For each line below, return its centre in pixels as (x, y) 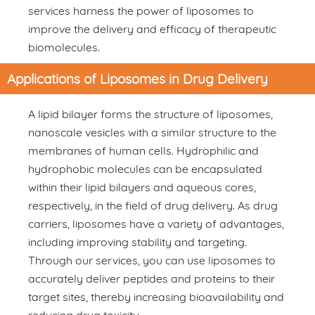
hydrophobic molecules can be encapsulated (145, 168)
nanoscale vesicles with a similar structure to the (152, 132)
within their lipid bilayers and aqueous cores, (142, 187)
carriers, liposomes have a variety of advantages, (156, 223)
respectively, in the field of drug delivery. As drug (153, 205)
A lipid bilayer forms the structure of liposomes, (150, 114)
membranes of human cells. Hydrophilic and (143, 150)
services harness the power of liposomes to (141, 10)
